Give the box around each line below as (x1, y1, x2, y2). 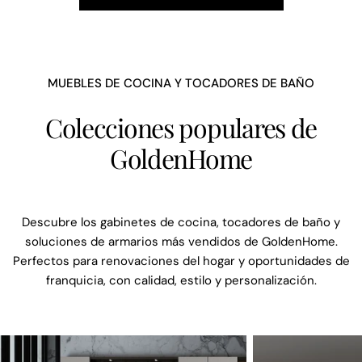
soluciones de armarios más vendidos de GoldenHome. (24, 233, 338, 250)
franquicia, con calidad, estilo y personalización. (45, 271, 317, 288)
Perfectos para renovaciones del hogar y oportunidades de (12, 252, 350, 269)
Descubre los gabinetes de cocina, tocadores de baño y (22, 213, 340, 230)
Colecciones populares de (44, 109, 318, 145)
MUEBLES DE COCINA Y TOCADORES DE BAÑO (48, 74, 314, 91)
